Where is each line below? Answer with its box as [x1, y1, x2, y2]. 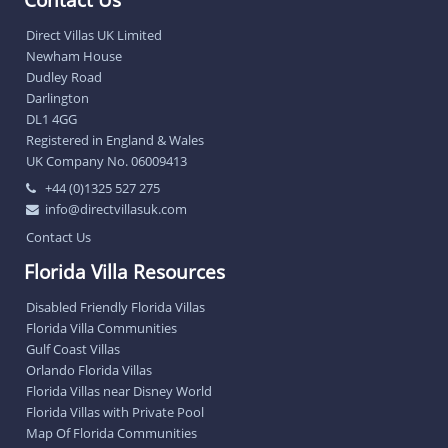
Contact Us [26, 227, 91, 246]
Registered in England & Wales [26, 130, 204, 149]
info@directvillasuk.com [45, 200, 188, 219]
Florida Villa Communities [26, 319, 177, 338]
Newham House [26, 46, 122, 65]
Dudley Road [26, 67, 102, 86]
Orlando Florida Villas [26, 361, 152, 380]
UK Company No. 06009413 [26, 151, 187, 170]
